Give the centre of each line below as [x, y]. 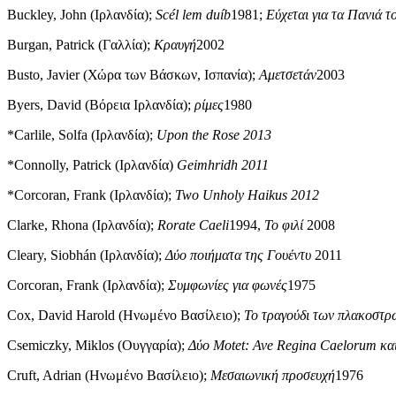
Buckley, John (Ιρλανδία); [81, 15]
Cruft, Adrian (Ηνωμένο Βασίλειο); [109, 376]
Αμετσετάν [288, 75]
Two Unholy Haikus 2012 [247, 195]
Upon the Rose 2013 [214, 135]
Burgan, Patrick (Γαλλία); [80, 45]
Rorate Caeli [193, 225]
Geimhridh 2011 [223, 165]
